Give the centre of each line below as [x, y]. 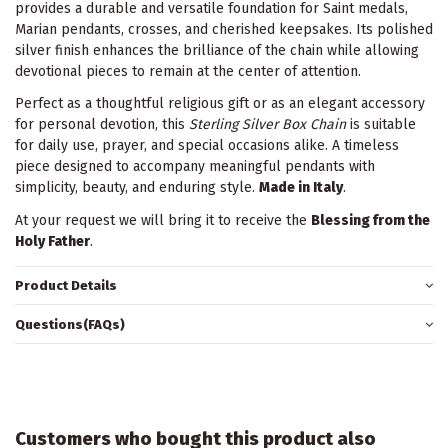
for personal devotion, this [102, 125]
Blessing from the [370, 220]
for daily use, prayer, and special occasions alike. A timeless [207, 146]
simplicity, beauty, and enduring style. [137, 188]
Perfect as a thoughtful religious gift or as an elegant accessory [220, 104]
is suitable [381, 125]
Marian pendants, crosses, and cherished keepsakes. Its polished [224, 30]
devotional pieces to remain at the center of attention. [188, 72]
